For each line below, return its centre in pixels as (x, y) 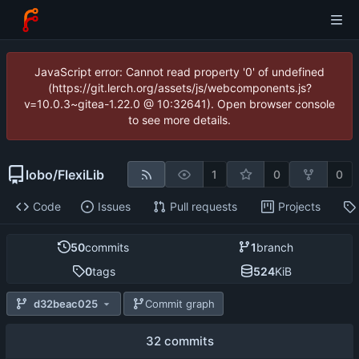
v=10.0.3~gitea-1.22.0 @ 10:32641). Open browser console (179, 104)
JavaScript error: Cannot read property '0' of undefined (179, 72)
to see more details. (179, 120)
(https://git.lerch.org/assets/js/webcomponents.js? (179, 88)
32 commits (179, 341)
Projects (299, 207)
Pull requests (203, 207)
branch (275, 247)
